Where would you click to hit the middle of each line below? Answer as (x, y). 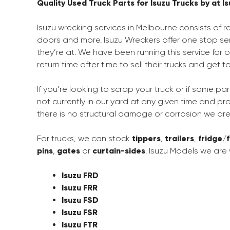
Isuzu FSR (80, 212)
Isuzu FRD (80, 175)
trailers (179, 138)
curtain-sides (119, 151)
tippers (146, 138)
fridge (210, 138)
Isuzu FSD (80, 200)
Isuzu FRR (80, 188)
